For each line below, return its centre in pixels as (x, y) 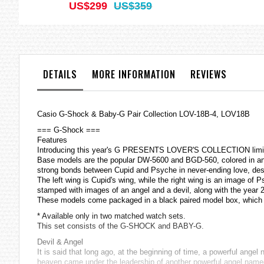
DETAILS (60, 75)
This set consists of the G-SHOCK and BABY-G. (121, 226)
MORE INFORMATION (134, 75)
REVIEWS (209, 75)
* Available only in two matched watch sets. (111, 216)
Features (52, 140)
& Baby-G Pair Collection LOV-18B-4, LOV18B (169, 114)
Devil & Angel (60, 242)
